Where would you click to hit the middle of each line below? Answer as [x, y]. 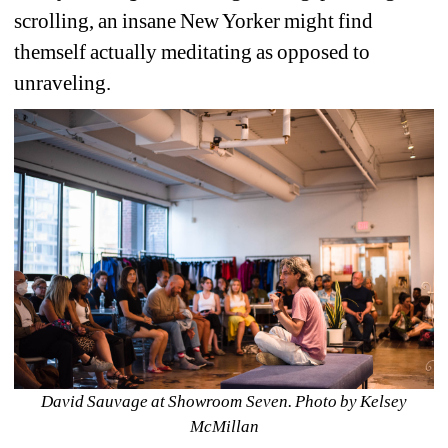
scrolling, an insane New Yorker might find [194, 20]
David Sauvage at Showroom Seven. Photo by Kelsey [224, 402]
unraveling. [65, 82]
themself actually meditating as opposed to [192, 51]
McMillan [224, 427]
